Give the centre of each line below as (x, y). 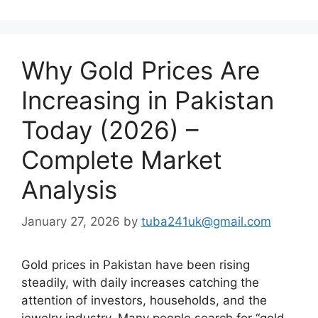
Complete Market (122, 160)
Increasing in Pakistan (148, 100)
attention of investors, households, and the (144, 300)
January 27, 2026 (71, 221)
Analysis (69, 190)
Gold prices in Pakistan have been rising (136, 264)
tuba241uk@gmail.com (206, 221)
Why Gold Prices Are (141, 70)
